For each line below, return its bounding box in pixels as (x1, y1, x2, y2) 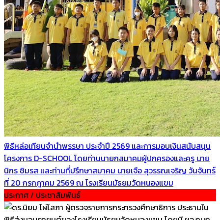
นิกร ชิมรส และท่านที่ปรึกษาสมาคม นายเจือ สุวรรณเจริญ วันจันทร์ (4, 164, 216, 176)
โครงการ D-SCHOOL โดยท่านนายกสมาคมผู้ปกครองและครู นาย (4, 152, 210, 164)
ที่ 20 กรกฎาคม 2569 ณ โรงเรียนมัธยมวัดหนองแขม (4, 176, 173, 189)
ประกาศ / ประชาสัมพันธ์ (4, 189, 81, 201)
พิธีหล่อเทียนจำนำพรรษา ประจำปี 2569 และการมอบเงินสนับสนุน (4, 139, 211, 152)
